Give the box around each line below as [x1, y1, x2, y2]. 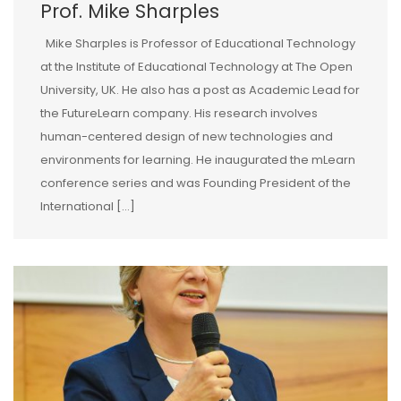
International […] [40, 198, 135, 216]
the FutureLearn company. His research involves [40, 105, 318, 123]
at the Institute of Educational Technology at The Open [40, 58, 353, 76]
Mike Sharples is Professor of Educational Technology [40, 35, 355, 53]
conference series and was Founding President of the [40, 175, 351, 192]
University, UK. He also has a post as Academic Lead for [40, 81, 360, 99]
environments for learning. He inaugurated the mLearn [40, 151, 355, 169]
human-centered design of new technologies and [40, 128, 333, 146]
